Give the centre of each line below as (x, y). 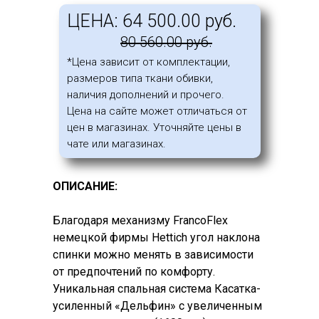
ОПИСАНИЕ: (85, 186)
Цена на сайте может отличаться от (157, 111)
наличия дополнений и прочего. (146, 95)
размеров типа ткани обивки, (140, 78)
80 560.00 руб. (166, 42)
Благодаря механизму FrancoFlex (140, 220)
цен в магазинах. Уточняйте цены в (154, 127)
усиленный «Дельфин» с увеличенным (157, 306)
